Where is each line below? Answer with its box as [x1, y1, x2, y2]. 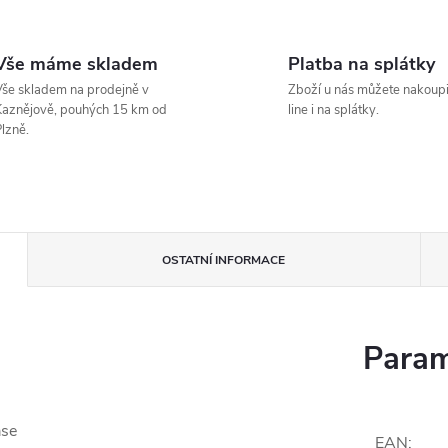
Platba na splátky [288, 52, 435, 76]
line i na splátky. [288, 101, 379, 119]
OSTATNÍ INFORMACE [162, 252, 286, 268]
